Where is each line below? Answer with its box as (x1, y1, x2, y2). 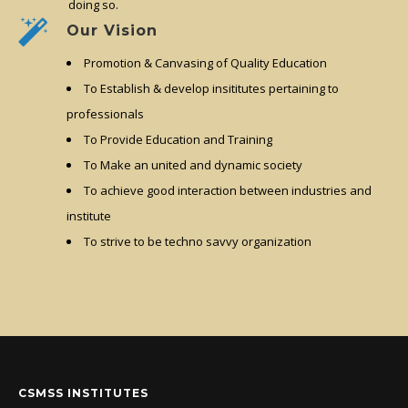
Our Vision (66, 22, 158, 40)
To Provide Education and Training (84, 131, 272, 148)
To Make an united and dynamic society (84, 157, 302, 174)
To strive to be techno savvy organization (84, 233, 311, 250)
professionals (66, 106, 144, 123)
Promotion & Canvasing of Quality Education (84, 55, 327, 72)
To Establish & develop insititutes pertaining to (84, 80, 339, 97)
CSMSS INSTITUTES (18, 386, 148, 401)
